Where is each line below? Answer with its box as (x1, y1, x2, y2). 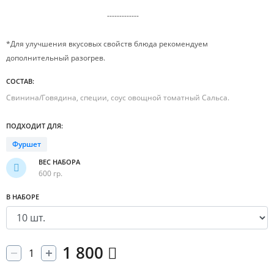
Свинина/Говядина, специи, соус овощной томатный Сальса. (6, 92, 229, 103)
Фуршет (12, 139, 41, 149)
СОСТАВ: (6, 76, 34, 86)
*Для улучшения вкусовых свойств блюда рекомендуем (6, 39, 208, 49)
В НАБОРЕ (6, 192, 39, 201)
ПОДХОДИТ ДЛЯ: (6, 121, 63, 130)
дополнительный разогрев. (6, 53, 105, 63)
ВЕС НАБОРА (39, 157, 80, 166)
